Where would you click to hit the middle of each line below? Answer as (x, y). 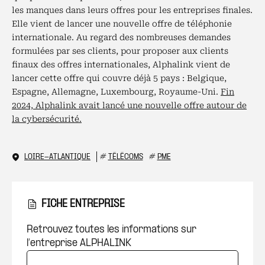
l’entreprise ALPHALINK (79, 243)
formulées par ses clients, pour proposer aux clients (120, 51)
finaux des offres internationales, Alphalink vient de (121, 64)
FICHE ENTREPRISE (83, 204)
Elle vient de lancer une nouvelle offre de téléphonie (122, 24)
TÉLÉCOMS (125, 157)
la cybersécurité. (47, 119)
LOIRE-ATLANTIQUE (57, 157)
